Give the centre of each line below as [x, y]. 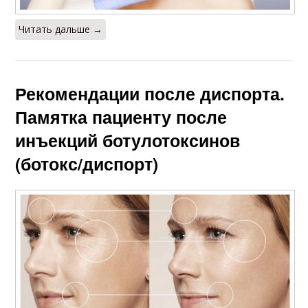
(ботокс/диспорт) [87, 164]
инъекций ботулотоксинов [128, 141]
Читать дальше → [61, 30]
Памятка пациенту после [121, 117]
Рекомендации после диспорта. [150, 94]
